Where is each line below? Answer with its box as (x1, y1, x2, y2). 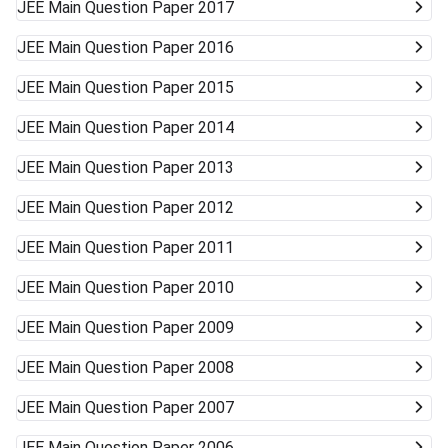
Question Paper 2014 (85, 118, 234, 138)
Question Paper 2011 (85, 238, 234, 258)
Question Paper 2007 (85, 398, 234, 418)
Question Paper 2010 (85, 278, 234, 298)
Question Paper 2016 (85, 38, 234, 58)
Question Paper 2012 (85, 198, 234, 218)
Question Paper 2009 (85, 318, 234, 338)
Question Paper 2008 (85, 358, 234, 378)
